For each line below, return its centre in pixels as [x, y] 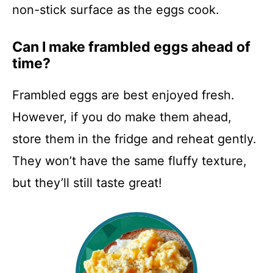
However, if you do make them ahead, [122, 117]
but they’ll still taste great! [87, 183]
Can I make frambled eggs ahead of [131, 47]
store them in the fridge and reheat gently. [134, 139]
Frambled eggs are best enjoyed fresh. [123, 95]
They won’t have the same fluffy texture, [129, 161]
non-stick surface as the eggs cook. [116, 10]
